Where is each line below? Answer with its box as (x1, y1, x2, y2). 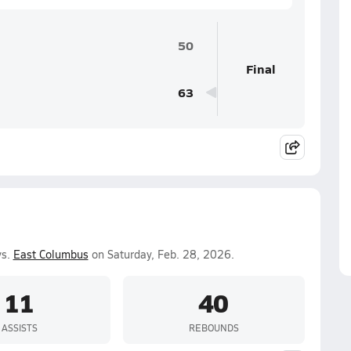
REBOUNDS (188, 320, 239, 334)
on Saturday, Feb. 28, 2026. (88, 247, 234, 262)
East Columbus (13, 247, 89, 262)
